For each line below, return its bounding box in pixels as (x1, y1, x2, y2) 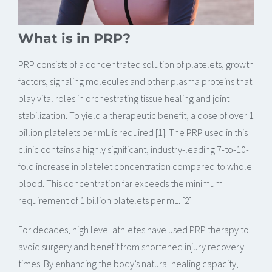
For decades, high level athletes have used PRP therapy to (18, 223, 249, 236)
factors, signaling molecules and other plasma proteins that (18, 75, 252, 88)
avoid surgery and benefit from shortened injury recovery (18, 240, 244, 253)
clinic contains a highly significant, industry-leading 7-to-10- (18, 143, 249, 156)
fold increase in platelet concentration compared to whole (18, 160, 252, 173)
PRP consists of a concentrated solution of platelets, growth (18, 58, 254, 71)
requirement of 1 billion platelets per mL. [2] (18, 194, 192, 207)
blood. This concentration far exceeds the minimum (18, 177, 223, 190)
